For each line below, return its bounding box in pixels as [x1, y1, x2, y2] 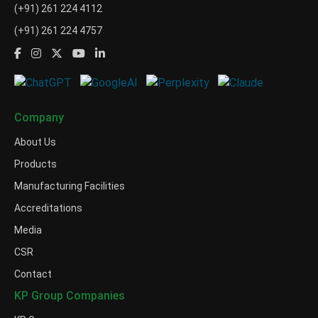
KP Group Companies [14, 289, 125, 303]
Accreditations [14, 202, 82, 214]
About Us [14, 136, 56, 148]
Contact [14, 268, 52, 280]
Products [14, 158, 57, 170]
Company [14, 111, 64, 125]
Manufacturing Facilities [14, 180, 125, 192]
